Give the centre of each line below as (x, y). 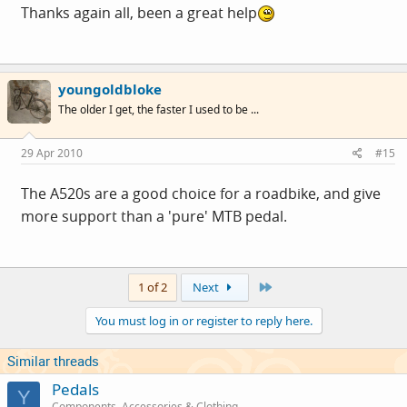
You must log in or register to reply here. (203, 320)
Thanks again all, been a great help (139, 13)
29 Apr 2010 (52, 153)
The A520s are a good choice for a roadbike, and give (201, 193)
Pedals (75, 389)
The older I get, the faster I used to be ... (159, 109)
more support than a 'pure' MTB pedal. (154, 216)
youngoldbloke (110, 89)
